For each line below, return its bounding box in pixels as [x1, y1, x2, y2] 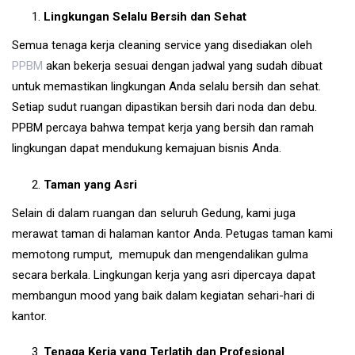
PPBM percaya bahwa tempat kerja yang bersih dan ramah [12, 120, 314, 135]
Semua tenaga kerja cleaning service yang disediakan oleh [12, 38, 312, 52]
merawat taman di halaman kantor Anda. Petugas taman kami [12, 226, 333, 241]
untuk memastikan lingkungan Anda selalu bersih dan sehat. [12, 79, 321, 94]
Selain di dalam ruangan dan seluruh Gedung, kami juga [12, 205, 296, 220]
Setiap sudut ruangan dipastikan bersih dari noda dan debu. [12, 100, 317, 114]
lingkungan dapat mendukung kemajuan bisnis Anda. [12, 141, 291, 155]
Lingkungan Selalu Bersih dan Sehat [44, 10, 246, 24]
